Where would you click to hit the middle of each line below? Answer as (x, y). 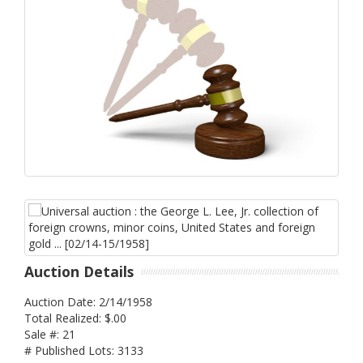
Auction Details (79, 272)
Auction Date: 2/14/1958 (88, 301)
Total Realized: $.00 (75, 318)
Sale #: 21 (50, 334)
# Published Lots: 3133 (84, 350)
